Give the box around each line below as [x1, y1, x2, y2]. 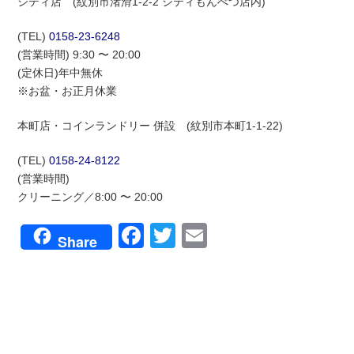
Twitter [175, 220, 251, 250]
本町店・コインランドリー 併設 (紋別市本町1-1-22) [17, 119, 284, 132]
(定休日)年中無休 [17, 66, 104, 79]
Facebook [144, 220, 257, 250]
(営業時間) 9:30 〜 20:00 [17, 47, 141, 61]
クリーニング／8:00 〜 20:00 [17, 190, 164, 203]
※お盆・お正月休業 [17, 84, 118, 97]
